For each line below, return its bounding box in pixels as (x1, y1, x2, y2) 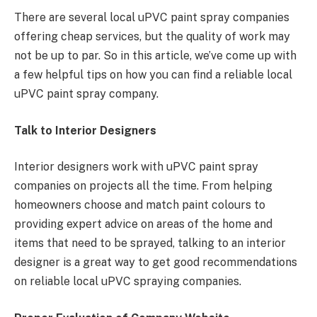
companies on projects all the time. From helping (14, 179, 272, 193)
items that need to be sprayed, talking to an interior (14, 236, 286, 250)
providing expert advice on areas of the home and (14, 217, 272, 231)
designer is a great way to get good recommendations (14, 255, 297, 270)
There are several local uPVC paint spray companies (14, 11, 289, 25)
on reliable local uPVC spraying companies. (14, 275, 241, 289)
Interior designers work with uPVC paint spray (14, 160, 258, 174)
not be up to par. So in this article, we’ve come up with (14, 49, 296, 63)
